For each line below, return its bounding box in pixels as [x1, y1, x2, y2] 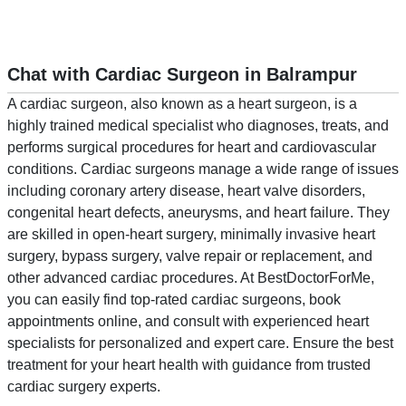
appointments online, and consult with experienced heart [7, 314, 369, 330]
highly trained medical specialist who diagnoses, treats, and [7, 118, 389, 134]
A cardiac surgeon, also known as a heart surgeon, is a [7, 96, 357, 112]
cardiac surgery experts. [7, 379, 160, 395]
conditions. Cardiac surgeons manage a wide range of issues [7, 161, 399, 178]
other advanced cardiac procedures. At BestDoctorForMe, [7, 270, 374, 286]
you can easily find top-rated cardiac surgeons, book [7, 292, 341, 308]
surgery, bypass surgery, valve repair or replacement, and [7, 248, 372, 265]
